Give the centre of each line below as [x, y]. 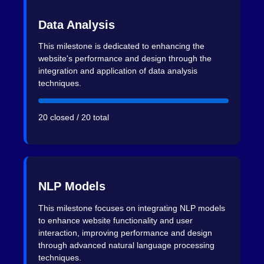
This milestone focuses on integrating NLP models [132, 208]
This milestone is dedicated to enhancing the [121, 46]
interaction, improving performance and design [125, 232]
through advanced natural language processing [126, 245]
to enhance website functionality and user [115, 220]
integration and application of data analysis [118, 70]
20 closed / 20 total [74, 118]
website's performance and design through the [125, 58]
